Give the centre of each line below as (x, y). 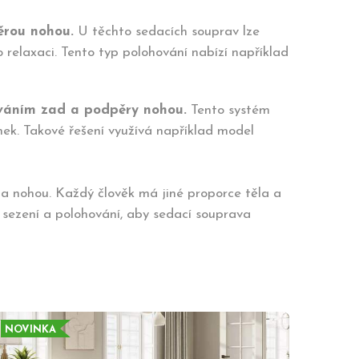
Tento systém (228, 110)
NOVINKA (30, 330)
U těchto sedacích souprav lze (167, 32)
